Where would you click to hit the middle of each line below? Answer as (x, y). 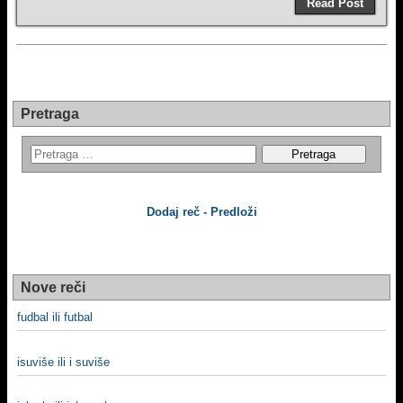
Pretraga (50, 114)
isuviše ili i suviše (63, 362)
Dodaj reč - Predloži (201, 212)
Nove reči (53, 287)
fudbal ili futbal (55, 317)
